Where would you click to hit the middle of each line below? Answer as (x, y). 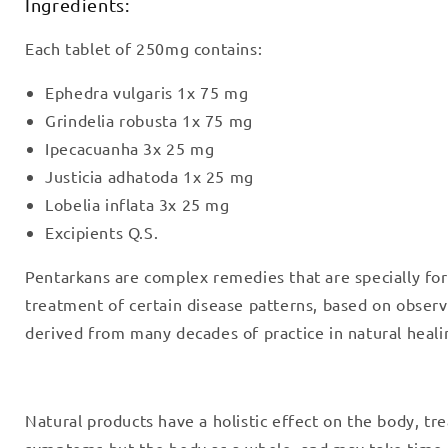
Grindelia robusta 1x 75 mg (149, 119)
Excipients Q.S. (102, 231)
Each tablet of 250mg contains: (144, 47)
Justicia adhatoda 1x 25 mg (149, 175)
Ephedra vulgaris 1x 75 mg (147, 91)
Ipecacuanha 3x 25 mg (130, 147)
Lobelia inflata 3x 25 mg (137, 203)
